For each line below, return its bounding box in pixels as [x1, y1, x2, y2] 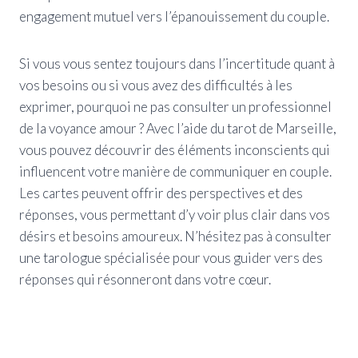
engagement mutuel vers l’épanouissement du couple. [19, 7, 329, 25]
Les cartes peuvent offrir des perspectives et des [19, 184, 303, 201]
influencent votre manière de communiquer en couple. [19, 162, 332, 180]
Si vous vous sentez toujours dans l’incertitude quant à [19, 54, 335, 72]
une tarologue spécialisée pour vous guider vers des [19, 249, 323, 266]
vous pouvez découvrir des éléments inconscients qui [19, 141, 330, 158]
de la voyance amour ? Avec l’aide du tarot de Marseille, [19, 119, 336, 137]
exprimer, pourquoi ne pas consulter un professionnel [19, 97, 332, 115]
